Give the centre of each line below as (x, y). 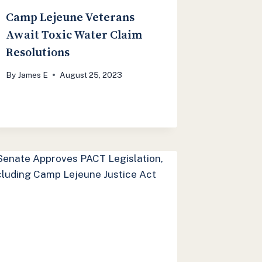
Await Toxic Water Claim (74, 34)
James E (33, 75)
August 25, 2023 (91, 75)
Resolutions (38, 52)
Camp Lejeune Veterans (70, 17)
